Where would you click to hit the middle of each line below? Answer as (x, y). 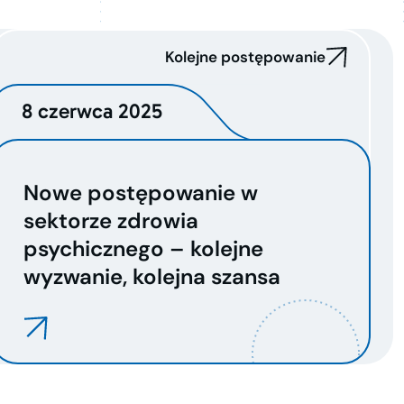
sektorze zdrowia (110, 220)
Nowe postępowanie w (140, 193)
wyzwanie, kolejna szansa (151, 276)
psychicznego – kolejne (143, 248)
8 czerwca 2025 (92, 111)
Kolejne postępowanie (245, 57)
